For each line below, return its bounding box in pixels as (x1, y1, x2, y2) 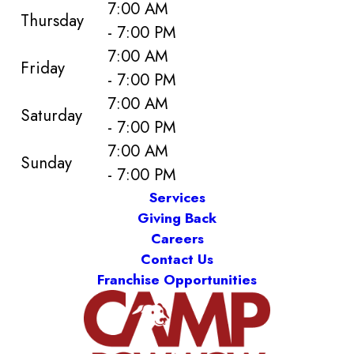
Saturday (21, 103, 83, 127)
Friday (21, 55, 66, 80)
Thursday (21, 8, 85, 32)
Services (149, 186, 205, 208)
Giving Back (137, 207, 217, 228)
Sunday (21, 150, 73, 175)
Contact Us (141, 248, 213, 269)
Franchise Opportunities (97, 269, 257, 290)
